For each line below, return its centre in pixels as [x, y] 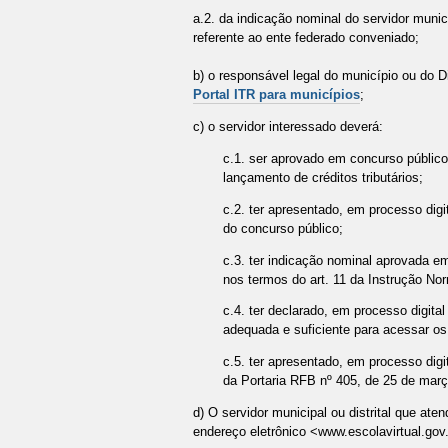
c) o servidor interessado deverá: [287, 127]
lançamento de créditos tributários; [322, 177]
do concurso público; [282, 228]
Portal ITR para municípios [276, 95]
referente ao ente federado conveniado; [305, 38]
